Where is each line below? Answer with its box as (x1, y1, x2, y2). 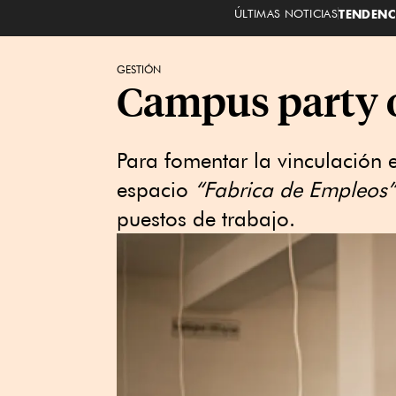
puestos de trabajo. (117, 206, 295, 232)
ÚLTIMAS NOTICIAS (233, 5, 339, 20)
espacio (117, 177, 194, 202)
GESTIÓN (117, 63, 161, 76)
